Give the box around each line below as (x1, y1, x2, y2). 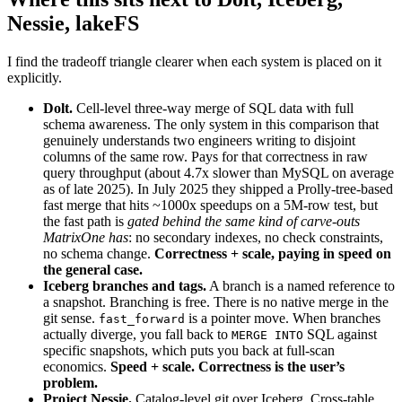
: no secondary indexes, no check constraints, (128, 229, 383, 245)
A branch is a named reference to (206, 277, 395, 293)
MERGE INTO (232, 328, 303, 342)
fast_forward (99, 311, 185, 326)
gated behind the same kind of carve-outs (127, 213, 360, 229)
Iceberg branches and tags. (43, 277, 206, 293)
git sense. (43, 310, 99, 326)
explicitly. (7, 69, 62, 85)
